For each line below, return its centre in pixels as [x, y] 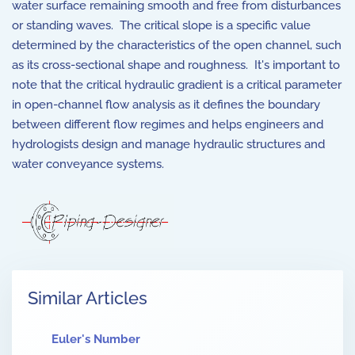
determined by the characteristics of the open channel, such [177, 45]
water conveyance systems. [88, 164]
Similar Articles [88, 298]
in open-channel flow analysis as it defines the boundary [166, 105]
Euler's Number [96, 340]
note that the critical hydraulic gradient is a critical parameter [177, 85]
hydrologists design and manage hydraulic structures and [168, 144]
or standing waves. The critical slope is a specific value [161, 25]
